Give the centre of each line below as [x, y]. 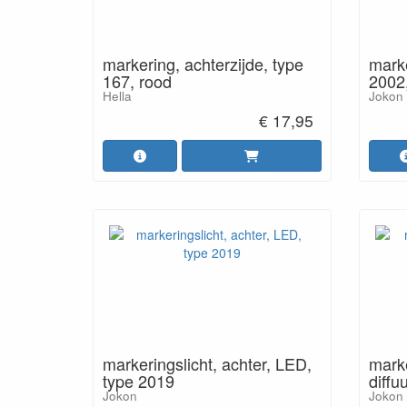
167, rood [137, 80]
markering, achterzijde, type [203, 63]
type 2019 [139, 381]
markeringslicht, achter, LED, [207, 363]
